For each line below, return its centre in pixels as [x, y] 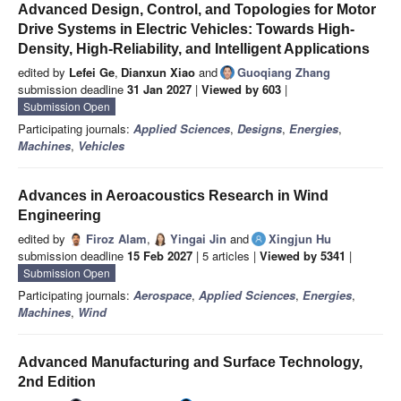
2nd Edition [57, 382]
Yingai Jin [198, 239]
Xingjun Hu [300, 239]
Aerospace [162, 295]
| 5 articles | [226, 256]
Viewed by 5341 [303, 256]
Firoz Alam [116, 239]
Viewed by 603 [241, 90]
